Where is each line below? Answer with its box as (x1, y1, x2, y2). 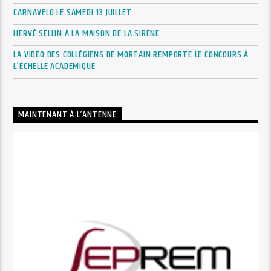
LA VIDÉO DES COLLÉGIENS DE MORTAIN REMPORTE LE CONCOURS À (13, 47, 249, 63)
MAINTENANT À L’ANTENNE (18, 107, 117, 123)
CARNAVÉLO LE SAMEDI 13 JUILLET (13, 5, 132, 21)
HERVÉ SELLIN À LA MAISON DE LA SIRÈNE (13, 26, 160, 42)
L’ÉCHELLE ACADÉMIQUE (13, 59, 96, 74)
